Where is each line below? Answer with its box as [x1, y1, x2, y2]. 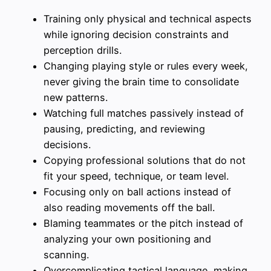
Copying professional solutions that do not [44, 154, 246, 166]
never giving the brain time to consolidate [44, 75, 239, 88]
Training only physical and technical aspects [44, 12, 252, 25]
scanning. [44, 248, 89, 261]
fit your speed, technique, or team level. [44, 169, 229, 182]
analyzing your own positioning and [44, 232, 211, 245]
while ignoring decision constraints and [44, 28, 229, 41]
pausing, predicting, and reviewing [44, 122, 205, 135]
